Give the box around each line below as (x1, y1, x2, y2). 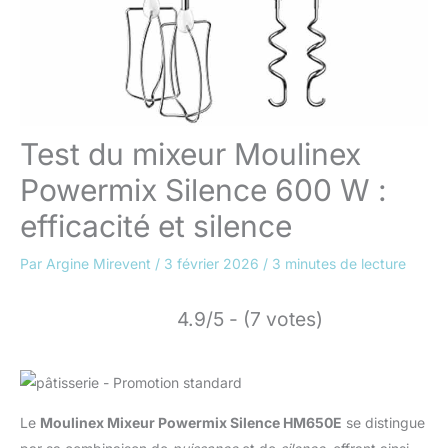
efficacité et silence (20, 208, 292, 244)
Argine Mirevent (46, 255, 155, 272)
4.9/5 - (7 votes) (177, 307, 323, 331)
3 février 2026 (164, 255, 263, 272)
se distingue (342, 414, 425, 432)
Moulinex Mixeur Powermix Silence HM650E (40, 414, 342, 432)
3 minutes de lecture (272, 255, 406, 272)
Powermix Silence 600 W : (20, 172, 387, 208)
